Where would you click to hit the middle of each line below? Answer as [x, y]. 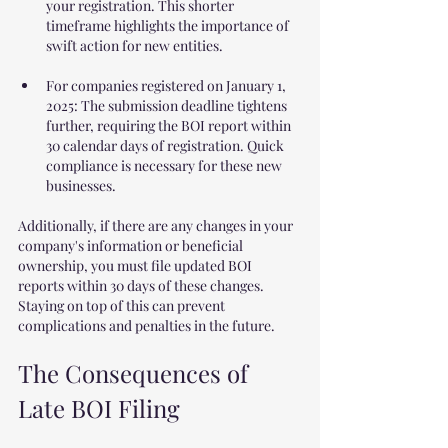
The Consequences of [136, 373]
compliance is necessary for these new [165, 165]
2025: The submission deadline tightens [168, 105]
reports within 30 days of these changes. [142, 285]
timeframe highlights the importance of [169, 25]
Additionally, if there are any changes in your [157, 225]
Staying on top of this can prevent [123, 305]
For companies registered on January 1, [167, 85]
